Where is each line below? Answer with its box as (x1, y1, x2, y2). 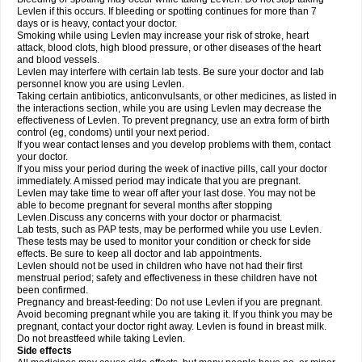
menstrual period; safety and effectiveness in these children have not (17, 272, 317, 284)
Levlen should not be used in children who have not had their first (17, 260, 302, 271)
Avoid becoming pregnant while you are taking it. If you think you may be (17, 309, 333, 320)
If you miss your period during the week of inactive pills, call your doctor (17, 163, 327, 175)
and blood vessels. (17, 54, 99, 65)
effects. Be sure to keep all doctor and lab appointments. (17, 248, 262, 259)
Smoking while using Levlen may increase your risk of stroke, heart (17, 30, 309, 41)
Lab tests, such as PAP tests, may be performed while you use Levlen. (17, 224, 322, 235)
